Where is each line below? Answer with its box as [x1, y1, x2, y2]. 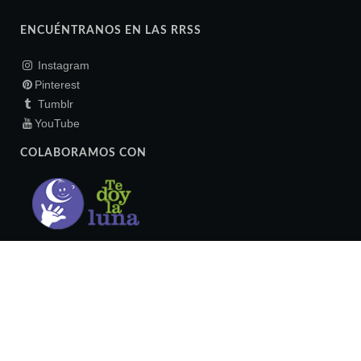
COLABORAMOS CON [20, 147, 147, 160]
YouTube [35, 117, 80, 131]
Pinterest [35, 78, 80, 92]
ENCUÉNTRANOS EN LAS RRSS [20, 25, 201, 37]
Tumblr [38, 98, 73, 111]
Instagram [38, 59, 89, 73]
